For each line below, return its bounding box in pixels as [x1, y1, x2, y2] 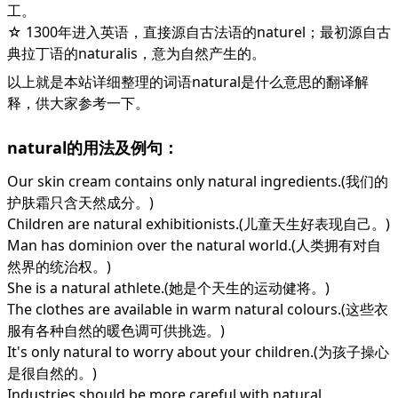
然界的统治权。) [7, 257, 111, 276]
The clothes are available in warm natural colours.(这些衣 [7, 299, 388, 319]
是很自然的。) [7, 363, 97, 383]
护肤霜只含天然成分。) [7, 193, 154, 212]
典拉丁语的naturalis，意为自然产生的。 [7, 44, 266, 63]
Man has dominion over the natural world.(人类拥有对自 [7, 235, 381, 255]
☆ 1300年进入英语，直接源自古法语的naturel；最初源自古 [7, 22, 391, 42]
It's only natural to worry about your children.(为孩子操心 [7, 342, 389, 362]
